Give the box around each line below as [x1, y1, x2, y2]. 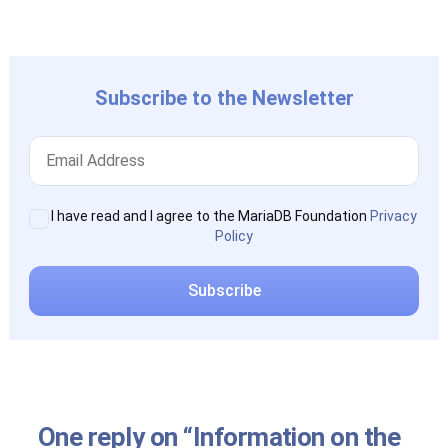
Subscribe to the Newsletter [94, 85, 354, 110]
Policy [215, 227, 253, 244]
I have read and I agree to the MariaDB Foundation [51, 207, 370, 224]
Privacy [370, 207, 417, 224]
